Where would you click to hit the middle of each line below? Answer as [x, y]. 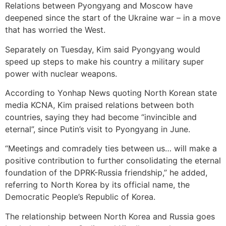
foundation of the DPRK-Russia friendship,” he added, [106, 173]
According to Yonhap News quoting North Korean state [111, 93]
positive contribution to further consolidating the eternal [113, 161]
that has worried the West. [55, 30]
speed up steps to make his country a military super [104, 61]
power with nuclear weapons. [61, 73]
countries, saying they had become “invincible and [101, 117]
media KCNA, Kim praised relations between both [99, 105]
